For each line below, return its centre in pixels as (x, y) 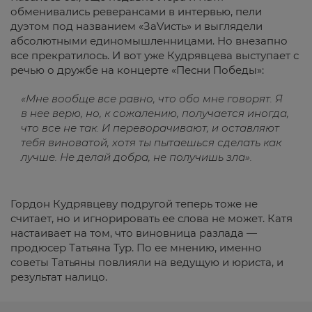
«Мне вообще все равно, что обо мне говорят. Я (152, 99)
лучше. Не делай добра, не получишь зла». (136, 157)
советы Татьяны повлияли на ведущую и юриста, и (147, 262)
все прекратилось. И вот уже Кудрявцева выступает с (155, 55)
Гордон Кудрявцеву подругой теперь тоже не (134, 204)
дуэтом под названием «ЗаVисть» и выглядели (136, 26)
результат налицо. (59, 277)
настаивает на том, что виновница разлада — (134, 233)
